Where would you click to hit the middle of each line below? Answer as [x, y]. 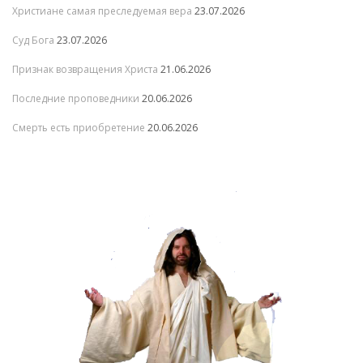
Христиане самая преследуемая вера [102, 11]
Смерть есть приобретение [79, 128]
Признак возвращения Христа [85, 70]
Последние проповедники [76, 99]
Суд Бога [33, 41]
